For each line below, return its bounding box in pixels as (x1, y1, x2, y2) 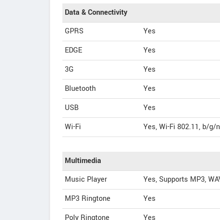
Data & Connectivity (65, 7, 127, 18)
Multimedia (65, 156, 101, 166)
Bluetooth (65, 83, 96, 94)
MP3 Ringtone (65, 193, 110, 204)
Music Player (65, 174, 107, 185)
